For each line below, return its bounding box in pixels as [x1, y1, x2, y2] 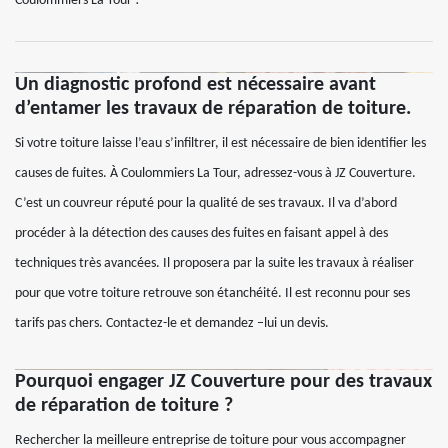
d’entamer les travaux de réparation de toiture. [15, 99, 411, 119]
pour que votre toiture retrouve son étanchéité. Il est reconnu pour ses [15, 286, 410, 301]
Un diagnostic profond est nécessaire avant [15, 75, 376, 95]
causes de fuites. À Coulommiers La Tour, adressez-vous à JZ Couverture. [15, 166, 416, 181]
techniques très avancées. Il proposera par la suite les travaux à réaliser [15, 256, 414, 271]
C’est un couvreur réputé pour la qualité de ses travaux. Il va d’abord [15, 196, 397, 211]
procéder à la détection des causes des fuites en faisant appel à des [15, 226, 388, 241]
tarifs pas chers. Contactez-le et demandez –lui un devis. [15, 316, 329, 331]
